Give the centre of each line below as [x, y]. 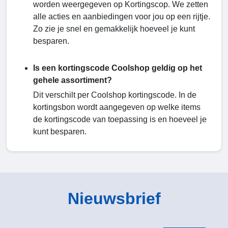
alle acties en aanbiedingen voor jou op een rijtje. [122, 17]
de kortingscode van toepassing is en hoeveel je [120, 120]
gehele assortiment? [73, 80]
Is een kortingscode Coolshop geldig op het [118, 68]
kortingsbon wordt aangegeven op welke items [117, 107]
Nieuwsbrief [114, 199]
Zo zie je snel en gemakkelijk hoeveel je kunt [114, 29]
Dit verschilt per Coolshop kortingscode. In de [115, 95]
